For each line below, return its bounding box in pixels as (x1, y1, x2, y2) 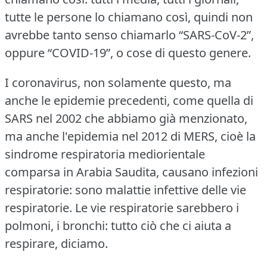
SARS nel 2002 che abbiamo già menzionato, (5, 110, 247, 126)
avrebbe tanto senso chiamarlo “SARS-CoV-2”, (5, 26, 254, 43)
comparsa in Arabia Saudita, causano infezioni (5, 163, 258, 180)
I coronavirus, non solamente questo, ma (5, 74, 231, 91)
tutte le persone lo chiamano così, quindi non (5, 8, 253, 25)
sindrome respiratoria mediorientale (5, 145, 205, 162)
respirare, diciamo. (5, 235, 108, 252)
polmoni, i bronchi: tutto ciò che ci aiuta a (5, 217, 231, 234)
